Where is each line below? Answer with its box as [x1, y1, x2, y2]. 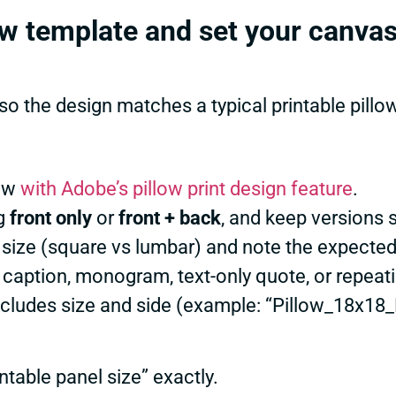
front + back [118, 207, 221, 230]
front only [10, 207, 92, 230]
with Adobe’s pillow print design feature [16, 178, 353, 201]
